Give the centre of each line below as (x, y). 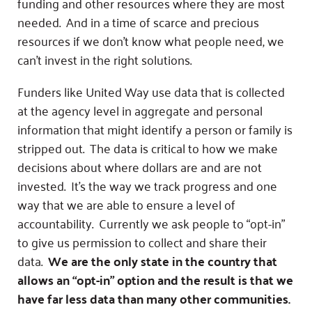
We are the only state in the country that (163, 260)
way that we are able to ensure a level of (126, 204)
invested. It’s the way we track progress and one (147, 185)
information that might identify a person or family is (155, 128)
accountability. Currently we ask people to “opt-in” (151, 223)
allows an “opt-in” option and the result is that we (155, 279)
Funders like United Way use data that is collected (151, 91)
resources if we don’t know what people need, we (151, 41)
